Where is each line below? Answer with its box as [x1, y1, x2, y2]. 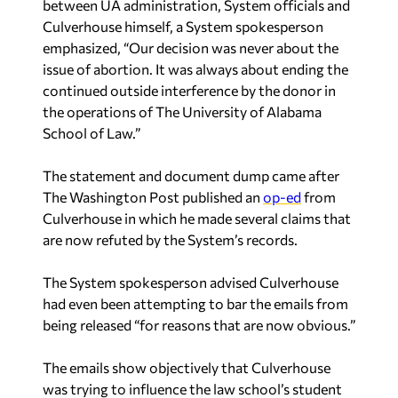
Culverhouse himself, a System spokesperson [43, 18, 323, 35]
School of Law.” [43, 124, 140, 141]
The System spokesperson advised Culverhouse [43, 274, 338, 291]
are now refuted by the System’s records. [43, 231, 298, 248]
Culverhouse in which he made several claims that [43, 210, 351, 227]
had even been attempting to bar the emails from [43, 295, 348, 312]
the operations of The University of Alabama [43, 103, 322, 120]
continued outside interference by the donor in [43, 82, 336, 99]
